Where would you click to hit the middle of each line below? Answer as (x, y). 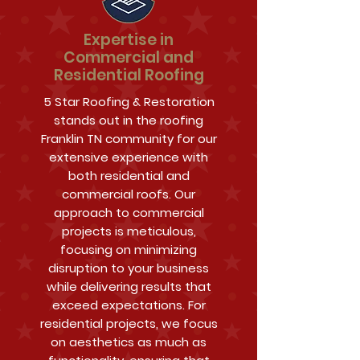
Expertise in (129, 40)
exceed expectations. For (129, 305)
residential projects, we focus (129, 323)
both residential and (129, 176)
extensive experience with (129, 157)
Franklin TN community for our (129, 139)
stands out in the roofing (129, 120)
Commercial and (129, 57)
